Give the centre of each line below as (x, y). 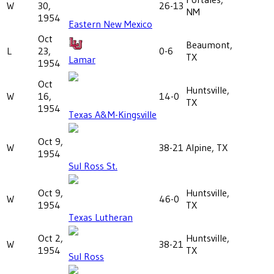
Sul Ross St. (93, 165)
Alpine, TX (207, 147)
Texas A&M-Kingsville (113, 114)
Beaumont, (209, 44)
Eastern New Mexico (110, 24)
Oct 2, (50, 238)
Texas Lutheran (101, 217)
